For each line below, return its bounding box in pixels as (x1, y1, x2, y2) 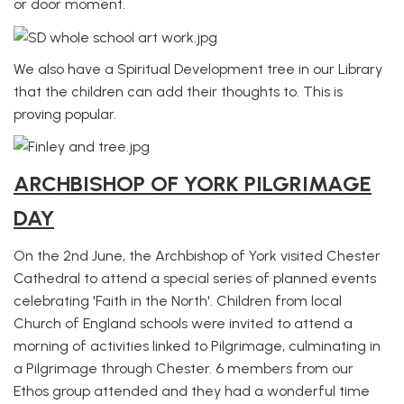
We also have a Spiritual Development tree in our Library (14, 60, 382, 78)
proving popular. (14, 105, 116, 123)
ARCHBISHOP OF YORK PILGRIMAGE (14, 170, 372, 197)
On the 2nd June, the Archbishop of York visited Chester (14, 247, 381, 264)
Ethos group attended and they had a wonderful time (14, 382, 370, 399)
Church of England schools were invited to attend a (14, 315, 353, 332)
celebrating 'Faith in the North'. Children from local (14, 292, 342, 309)
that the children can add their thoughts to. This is (14, 82, 343, 100)
